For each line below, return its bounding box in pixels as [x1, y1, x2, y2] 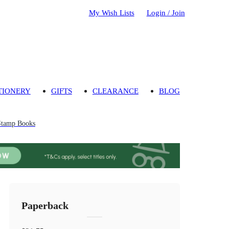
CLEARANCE [92, 86, 139, 96]
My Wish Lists [88, 8, 134, 17]
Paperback [21, 200, 69, 212]
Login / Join [146, 8, 185, 17]
